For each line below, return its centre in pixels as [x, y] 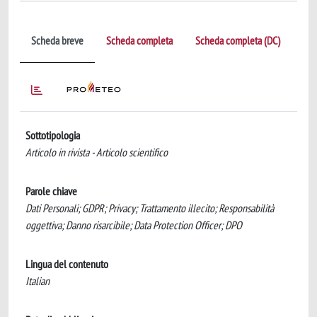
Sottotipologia [53, 135]
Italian [38, 281]
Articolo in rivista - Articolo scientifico [97, 152]
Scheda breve [57, 40]
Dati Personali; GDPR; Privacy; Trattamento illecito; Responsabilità [150, 208]
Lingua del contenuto [67, 264]
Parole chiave [51, 191]
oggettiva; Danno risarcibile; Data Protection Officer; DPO [134, 225]
